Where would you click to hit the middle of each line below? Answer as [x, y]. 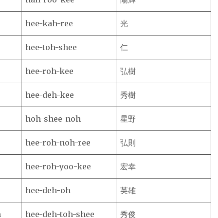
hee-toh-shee [51, 47]
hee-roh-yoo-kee [58, 166]
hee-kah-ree [49, 23]
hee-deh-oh [48, 190]
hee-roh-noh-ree [58, 143]
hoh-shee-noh [53, 119]
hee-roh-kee [49, 71]
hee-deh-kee [50, 95]
